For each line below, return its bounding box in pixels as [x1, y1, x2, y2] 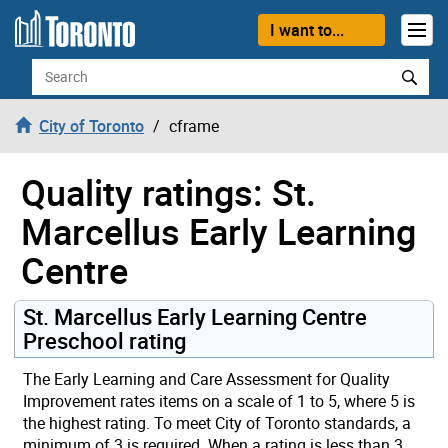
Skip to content [15, 15, 122, 37]
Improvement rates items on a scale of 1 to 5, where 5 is [23, 389, 415, 412]
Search [30, 57, 80, 80]
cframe [169, 114, 219, 137]
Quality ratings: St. [21, 167, 316, 216]
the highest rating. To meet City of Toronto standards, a [23, 411, 411, 434]
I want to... [269, 18, 344, 41]
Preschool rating [23, 325, 186, 355]
